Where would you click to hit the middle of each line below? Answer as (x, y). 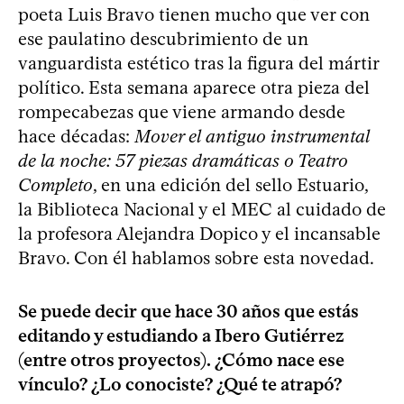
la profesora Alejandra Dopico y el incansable (199, 233)
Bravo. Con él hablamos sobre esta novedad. (196, 257)
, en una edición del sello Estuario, (230, 184)
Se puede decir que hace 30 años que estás (188, 311)
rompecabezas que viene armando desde (182, 111)
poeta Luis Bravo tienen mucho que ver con (194, 14)
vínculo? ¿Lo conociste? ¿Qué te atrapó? (180, 384)
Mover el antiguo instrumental (252, 136)
